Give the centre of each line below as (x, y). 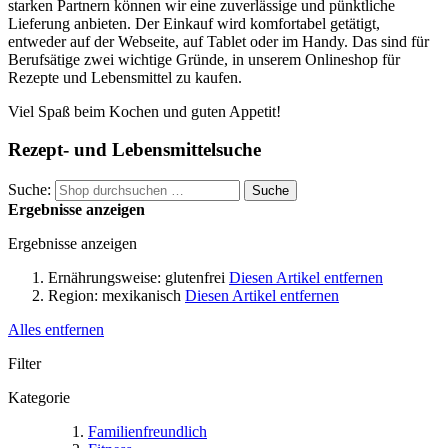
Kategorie (39, 398)
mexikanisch (141, 296)
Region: (73, 296)
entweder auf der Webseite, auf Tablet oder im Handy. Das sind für (218, 41)
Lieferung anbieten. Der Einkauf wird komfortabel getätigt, (194, 23)
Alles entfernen (56, 330)
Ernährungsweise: (104, 278)
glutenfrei (195, 278)
